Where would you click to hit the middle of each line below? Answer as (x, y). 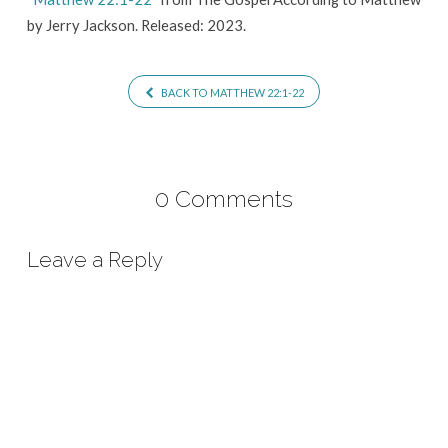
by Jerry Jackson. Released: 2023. (136, 24)
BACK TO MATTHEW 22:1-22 (231, 92)
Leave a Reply (94, 259)
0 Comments (224, 199)
